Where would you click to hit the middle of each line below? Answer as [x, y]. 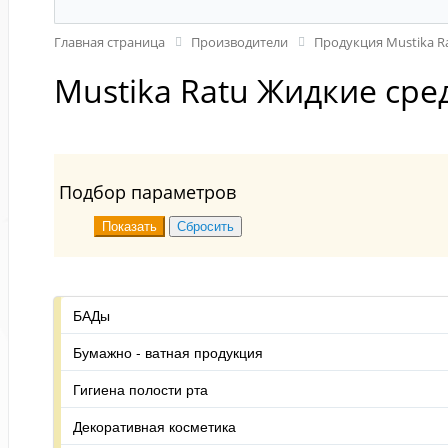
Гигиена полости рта [140, 388]
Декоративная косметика [154, 425]
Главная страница [109, 42]
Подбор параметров [147, 191]
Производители [239, 42]
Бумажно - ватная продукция [168, 351]
